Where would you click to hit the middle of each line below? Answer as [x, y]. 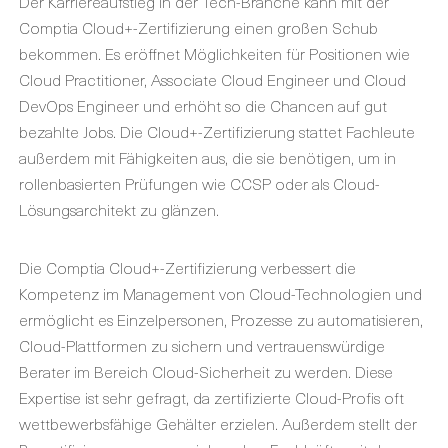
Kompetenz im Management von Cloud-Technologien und [220, 292]
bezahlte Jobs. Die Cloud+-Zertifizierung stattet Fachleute [217, 130]
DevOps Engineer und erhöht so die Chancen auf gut [203, 104]
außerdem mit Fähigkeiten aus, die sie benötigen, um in [207, 156]
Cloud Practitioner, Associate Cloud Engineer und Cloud [212, 78]
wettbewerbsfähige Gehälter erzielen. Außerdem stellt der [218, 422]
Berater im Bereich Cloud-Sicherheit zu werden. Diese [206, 370]
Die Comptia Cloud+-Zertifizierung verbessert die [187, 266]
